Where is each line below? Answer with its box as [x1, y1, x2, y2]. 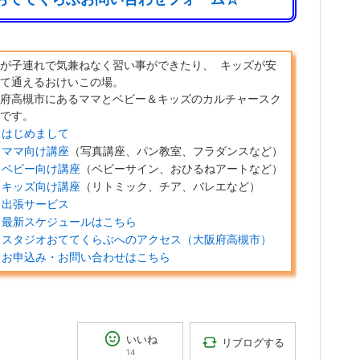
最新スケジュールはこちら [2, 215, 137, 229]
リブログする [221, 336, 284, 349]
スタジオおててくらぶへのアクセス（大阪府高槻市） [2, 233, 272, 247]
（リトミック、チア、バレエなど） [80, 180, 260, 194]
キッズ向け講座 [2, 180, 80, 194]
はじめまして [2, 127, 69, 141]
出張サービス [2, 198, 69, 211]
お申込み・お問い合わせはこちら [2, 251, 170, 264]
